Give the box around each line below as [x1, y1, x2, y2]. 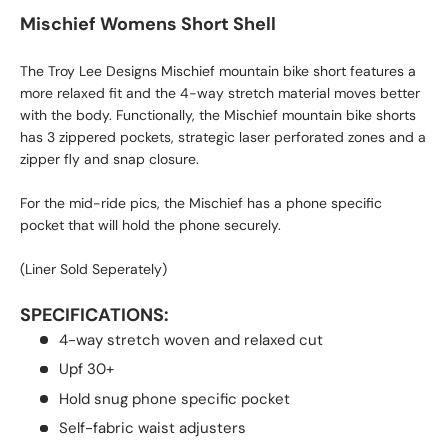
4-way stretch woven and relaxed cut [58, 329, 323, 350]
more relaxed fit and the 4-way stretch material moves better [20, 83, 420, 102]
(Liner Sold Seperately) [20, 259, 167, 278]
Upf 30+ [58, 359, 114, 380]
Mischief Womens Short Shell [20, 11, 276, 36]
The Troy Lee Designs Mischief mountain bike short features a [20, 61, 416, 80]
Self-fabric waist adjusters [58, 418, 246, 439]
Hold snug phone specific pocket [58, 388, 290, 409]
